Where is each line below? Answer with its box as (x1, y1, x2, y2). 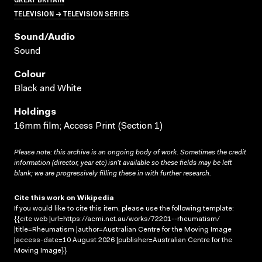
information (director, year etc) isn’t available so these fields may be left (14, 159, 232, 167)
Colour (14, 70, 46, 80)
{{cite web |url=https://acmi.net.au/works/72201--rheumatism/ (14, 215, 220, 223)
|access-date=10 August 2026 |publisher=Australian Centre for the (14, 236, 232, 244)
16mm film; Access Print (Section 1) (14, 121, 163, 131)
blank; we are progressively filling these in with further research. (14, 170, 211, 177)
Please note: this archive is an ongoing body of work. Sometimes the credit (14, 149, 246, 156)
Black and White (14, 84, 81, 94)
